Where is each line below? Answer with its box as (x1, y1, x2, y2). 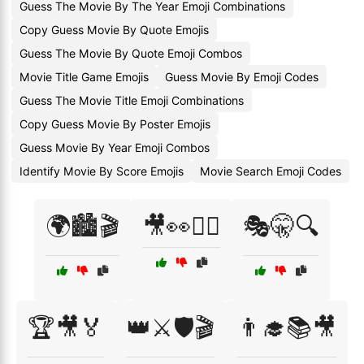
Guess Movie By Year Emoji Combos (19, 141, 210, 154)
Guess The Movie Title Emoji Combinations (19, 93, 244, 107)
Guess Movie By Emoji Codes (165, 70, 318, 84)
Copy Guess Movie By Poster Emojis (19, 117, 210, 131)
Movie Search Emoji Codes (200, 164, 341, 178)
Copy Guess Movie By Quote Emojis (19, 23, 209, 37)
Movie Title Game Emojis (19, 70, 149, 84)
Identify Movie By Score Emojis (19, 164, 184, 178)
